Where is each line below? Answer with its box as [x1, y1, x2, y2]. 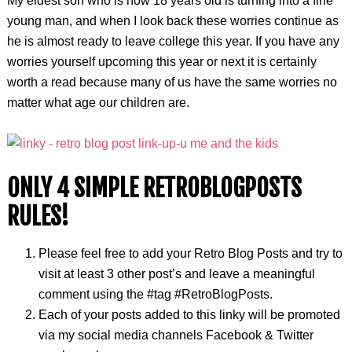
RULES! [6, 202, 69, 231]
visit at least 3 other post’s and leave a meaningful [38, 267, 315, 280]
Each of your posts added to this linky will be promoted [38, 308, 340, 321]
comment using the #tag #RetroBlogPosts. [38, 288, 273, 301]
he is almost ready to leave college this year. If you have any [6, 35, 339, 48]
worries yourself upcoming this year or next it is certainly [6, 55, 317, 68]
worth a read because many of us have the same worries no [6, 75, 337, 89]
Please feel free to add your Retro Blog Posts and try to [38, 247, 343, 260]
